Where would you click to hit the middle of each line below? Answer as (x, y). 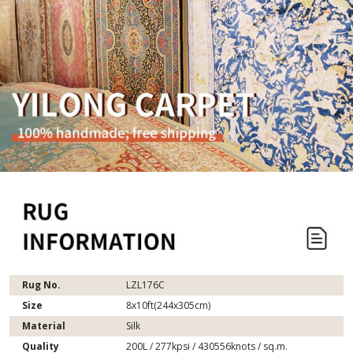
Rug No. (41, 284)
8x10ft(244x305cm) (168, 305)
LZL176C (145, 284)
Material (44, 325)
